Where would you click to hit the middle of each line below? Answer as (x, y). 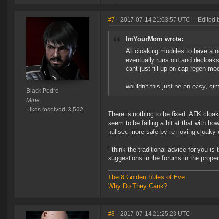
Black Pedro (42, 91)
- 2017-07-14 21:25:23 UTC (153, 214)
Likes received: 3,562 (55, 110)
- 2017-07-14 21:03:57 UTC (153, 20)
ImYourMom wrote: (154, 39)
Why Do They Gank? (138, 186)
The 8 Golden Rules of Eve (146, 177)
